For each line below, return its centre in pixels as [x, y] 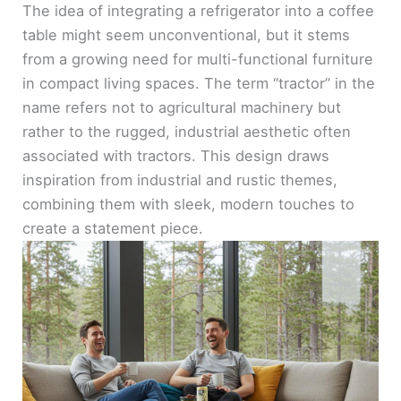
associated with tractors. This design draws [176, 156]
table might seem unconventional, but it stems [187, 35]
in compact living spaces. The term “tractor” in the [199, 84]
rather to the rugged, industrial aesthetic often [187, 132]
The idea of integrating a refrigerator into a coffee [199, 11]
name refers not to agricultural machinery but [182, 108]
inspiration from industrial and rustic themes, [180, 180]
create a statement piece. [113, 229]
